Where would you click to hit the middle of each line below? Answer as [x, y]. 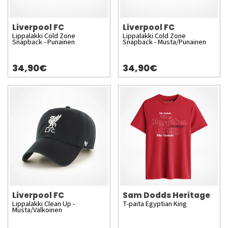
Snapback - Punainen [44, 42]
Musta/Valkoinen [37, 210]
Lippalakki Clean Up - [44, 204]
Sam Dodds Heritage [166, 195]
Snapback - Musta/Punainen [164, 42]
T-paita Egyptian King [154, 204]
